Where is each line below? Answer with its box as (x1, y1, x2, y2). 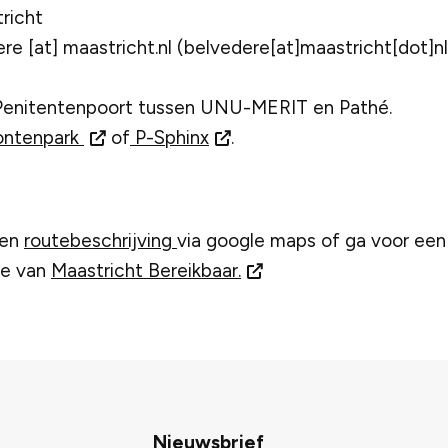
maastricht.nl (63, 36, 172, 60)
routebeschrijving (24, 229, 177, 253)
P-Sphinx (130, 126, 209, 150)
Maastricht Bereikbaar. (51, 259, 241, 283)
